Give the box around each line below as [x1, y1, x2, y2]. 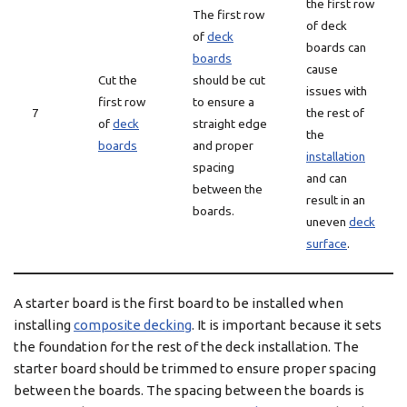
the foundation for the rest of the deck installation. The [14, 339, 359, 354]
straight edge [193, 116, 267, 131]
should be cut [193, 73, 265, 87]
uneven [306, 214, 349, 229]
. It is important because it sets [192, 317, 382, 333]
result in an [306, 193, 365, 207]
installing [14, 317, 74, 333]
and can [306, 171, 347, 185]
